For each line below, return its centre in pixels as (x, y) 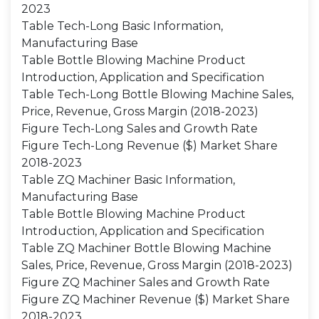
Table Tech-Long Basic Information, (122, 26)
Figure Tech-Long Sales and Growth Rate (140, 129)
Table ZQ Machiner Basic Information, (128, 180)
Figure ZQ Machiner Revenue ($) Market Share (156, 299)
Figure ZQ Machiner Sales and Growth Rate (146, 282)
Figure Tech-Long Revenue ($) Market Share (150, 146)
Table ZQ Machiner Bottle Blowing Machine (146, 248)
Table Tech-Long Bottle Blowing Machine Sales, (157, 94)
